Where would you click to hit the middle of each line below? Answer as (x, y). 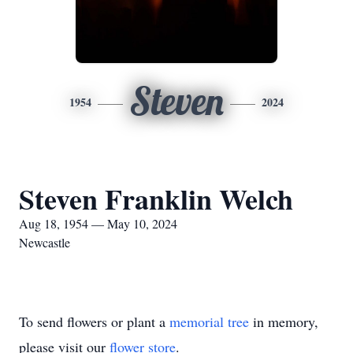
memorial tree (209, 321)
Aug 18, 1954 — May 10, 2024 (98, 223)
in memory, (284, 321)
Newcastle (45, 242)
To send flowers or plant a (94, 321)
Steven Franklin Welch (156, 199)
